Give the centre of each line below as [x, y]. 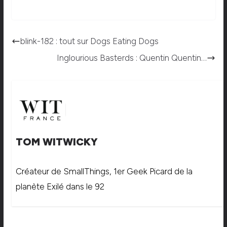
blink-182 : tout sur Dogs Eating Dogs [89, 41]
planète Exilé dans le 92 [60, 187]
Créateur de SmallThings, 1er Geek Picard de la [104, 172]
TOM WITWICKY [56, 142]
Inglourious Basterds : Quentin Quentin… [132, 58]
